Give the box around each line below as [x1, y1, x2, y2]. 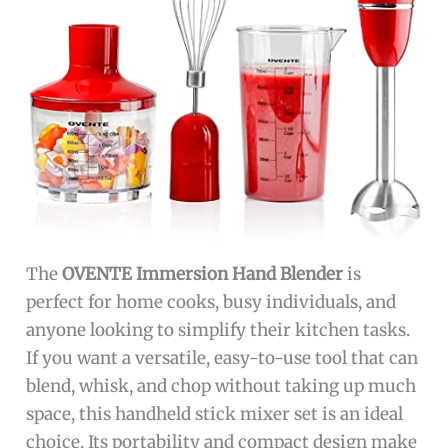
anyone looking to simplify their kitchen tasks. [26, 318, 411, 341]
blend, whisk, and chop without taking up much [26, 374, 417, 397]
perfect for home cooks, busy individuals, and [26, 290, 397, 313]
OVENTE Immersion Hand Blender [62, 262, 344, 285]
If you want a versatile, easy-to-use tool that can [26, 346, 419, 369]
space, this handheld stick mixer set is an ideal [26, 402, 404, 425]
